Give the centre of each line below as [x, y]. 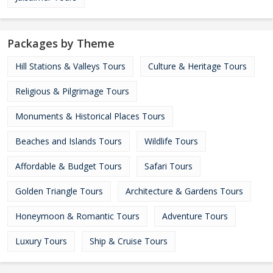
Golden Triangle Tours [59, 191]
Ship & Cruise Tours [129, 241]
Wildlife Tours [171, 141]
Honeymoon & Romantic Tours [77, 216]
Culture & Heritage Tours [197, 66]
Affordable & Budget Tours [69, 166]
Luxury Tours [41, 241]
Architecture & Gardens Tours [184, 191]
